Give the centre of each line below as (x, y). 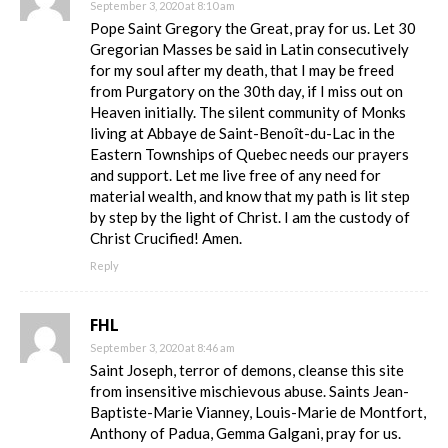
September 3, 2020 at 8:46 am (162, 347)
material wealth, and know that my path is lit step (250, 195)
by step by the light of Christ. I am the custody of (250, 216)
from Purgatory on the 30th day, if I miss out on (246, 90)
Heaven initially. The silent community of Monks (248, 111)
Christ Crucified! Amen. (166, 237)
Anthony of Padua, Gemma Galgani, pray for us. (245, 432)
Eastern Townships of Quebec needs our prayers (249, 153)
